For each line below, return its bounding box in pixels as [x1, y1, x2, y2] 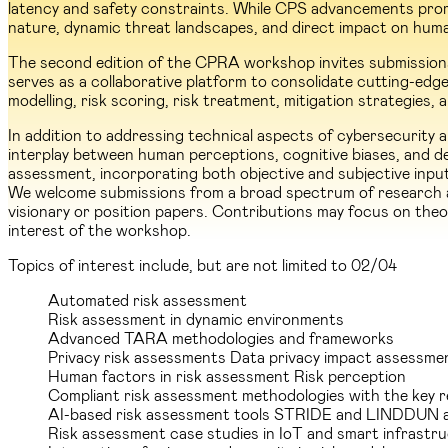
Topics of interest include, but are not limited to [8, 254, 351, 274]
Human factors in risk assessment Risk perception [48, 365, 406, 385]
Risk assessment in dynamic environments [48, 308, 344, 328]
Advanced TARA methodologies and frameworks [48, 327, 394, 347]
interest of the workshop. [8, 219, 195, 239]
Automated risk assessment [48, 289, 247, 309]
